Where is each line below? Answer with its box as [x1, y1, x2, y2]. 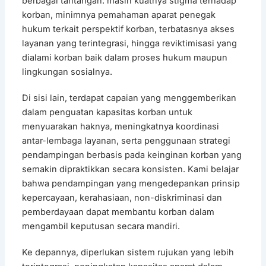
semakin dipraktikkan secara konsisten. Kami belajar [22, 163, 239, 175]
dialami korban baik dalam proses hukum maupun [22, 52, 228, 63]
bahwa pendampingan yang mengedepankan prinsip [22, 178, 240, 189]
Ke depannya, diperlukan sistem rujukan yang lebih [22, 246, 235, 258]
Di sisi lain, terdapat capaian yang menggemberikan [22, 92, 237, 103]
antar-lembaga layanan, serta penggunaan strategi [22, 135, 231, 146]
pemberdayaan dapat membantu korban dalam [22, 206, 215, 217]
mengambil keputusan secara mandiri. [22, 220, 180, 232]
